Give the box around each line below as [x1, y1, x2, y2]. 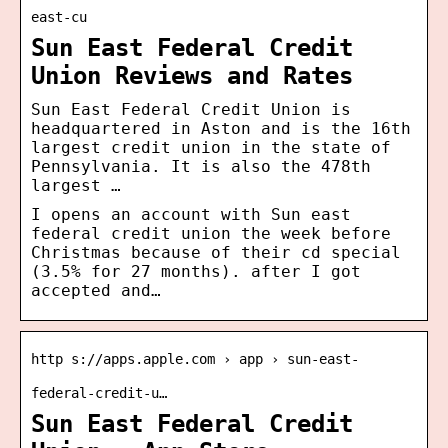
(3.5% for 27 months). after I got [31, 261, 361, 281]
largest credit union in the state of [31, 137, 391, 157]
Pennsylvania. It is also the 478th [31, 156, 371, 176]
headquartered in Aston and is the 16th [31, 118, 411, 138]
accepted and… [31, 280, 161, 300]
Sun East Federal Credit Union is [31, 99, 351, 119]
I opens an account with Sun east [31, 204, 351, 224]
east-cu [31, 8, 87, 25]
